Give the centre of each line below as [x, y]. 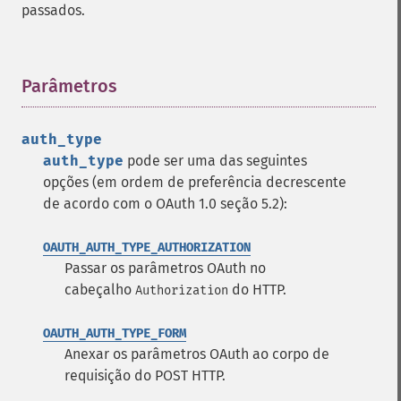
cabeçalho [100, 290]
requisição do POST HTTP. [145, 375]
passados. [53, 10]
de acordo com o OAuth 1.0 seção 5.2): [165, 204]
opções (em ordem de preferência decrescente [195, 182]
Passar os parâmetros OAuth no [165, 268]
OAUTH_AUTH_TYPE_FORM [115, 333]
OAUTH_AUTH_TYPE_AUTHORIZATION [147, 247]
